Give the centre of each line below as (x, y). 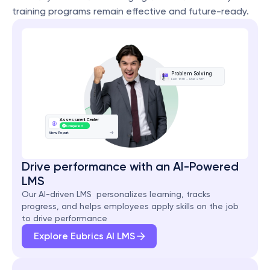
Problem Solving (192, 74)
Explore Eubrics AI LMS (84, 236)
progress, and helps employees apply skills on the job (130, 206)
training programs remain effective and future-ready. (130, 11)
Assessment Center (79, 120)
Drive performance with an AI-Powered (130, 166)
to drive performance (64, 218)
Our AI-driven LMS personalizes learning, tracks (116, 194)
